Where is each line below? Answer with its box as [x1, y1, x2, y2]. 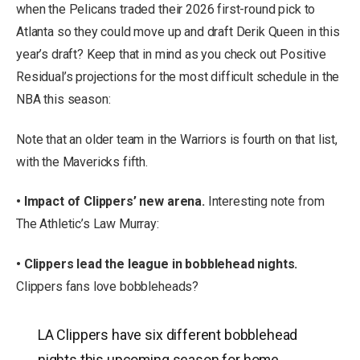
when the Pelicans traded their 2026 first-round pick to [16, 2, 316, 17]
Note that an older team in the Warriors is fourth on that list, [16, 131, 337, 147]
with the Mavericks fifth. [16, 153, 148, 170]
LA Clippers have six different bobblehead [37, 326, 298, 344]
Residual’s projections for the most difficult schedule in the [16, 69, 340, 84]
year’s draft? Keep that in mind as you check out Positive [16, 47, 326, 62]
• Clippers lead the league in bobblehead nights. [16, 256, 298, 272]
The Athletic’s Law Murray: [16, 216, 159, 232]
